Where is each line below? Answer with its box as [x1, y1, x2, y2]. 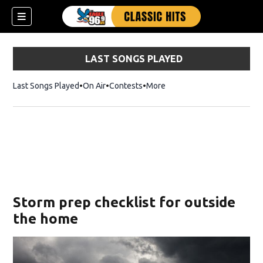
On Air [83, 81, 106, 90]
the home [13, 211, 79, 227]
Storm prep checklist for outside [13, 194, 236, 210]
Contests [109, 81, 143, 90]
